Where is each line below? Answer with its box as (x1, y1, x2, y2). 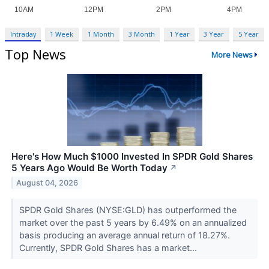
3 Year (204, 29, 225, 39)
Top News (5, 45, 66, 64)
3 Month (128, 29, 155, 39)
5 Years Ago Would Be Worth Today (11, 162, 168, 174)
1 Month (88, 29, 115, 39)
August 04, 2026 (16, 178, 79, 187)
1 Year (169, 29, 190, 39)
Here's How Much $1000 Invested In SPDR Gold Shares (11, 151, 253, 163)
